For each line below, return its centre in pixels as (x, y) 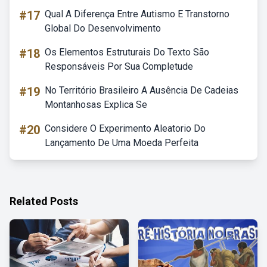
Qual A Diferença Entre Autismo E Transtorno (137, 14)
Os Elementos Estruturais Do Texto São (127, 52)
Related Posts (44, 201)
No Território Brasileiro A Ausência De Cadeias (142, 90)
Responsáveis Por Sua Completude (119, 66)
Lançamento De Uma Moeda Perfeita (122, 143)
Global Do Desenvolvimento (103, 28)
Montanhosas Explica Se (96, 105)
